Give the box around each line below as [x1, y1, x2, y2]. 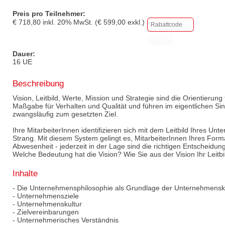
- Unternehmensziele [13, 191, 79, 200]
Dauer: [13, 49, 35, 58]
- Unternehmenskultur [13, 199, 82, 208]
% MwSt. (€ [65, 18, 103, 26]
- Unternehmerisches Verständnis [13, 215, 119, 224]
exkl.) [126, 18, 145, 26]
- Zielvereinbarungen [13, 207, 79, 216]
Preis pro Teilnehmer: [13, 9, 85, 18]
